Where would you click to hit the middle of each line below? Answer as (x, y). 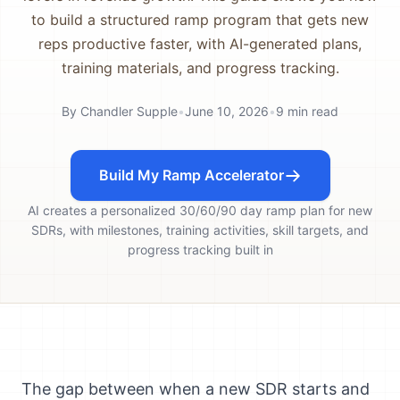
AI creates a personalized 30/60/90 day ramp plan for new (200, 210)
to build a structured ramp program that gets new (200, 20)
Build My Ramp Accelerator (191, 175)
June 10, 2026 (227, 111)
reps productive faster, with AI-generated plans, (200, 44)
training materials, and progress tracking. (200, 68)
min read (311, 111)
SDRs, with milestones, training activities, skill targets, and (200, 230)
